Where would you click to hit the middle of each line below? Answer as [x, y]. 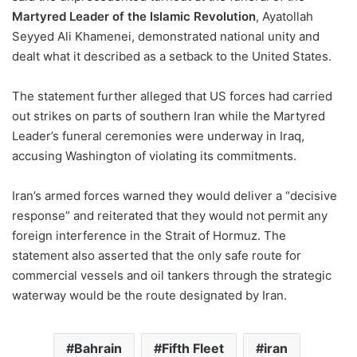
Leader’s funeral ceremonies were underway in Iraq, [158, 136]
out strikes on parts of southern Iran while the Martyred [169, 116]
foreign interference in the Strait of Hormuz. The [149, 236]
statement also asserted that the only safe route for [157, 256]
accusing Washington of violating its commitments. [154, 156]
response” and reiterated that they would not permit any [170, 216]
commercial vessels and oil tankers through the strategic [172, 276]
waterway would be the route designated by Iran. [149, 296]
